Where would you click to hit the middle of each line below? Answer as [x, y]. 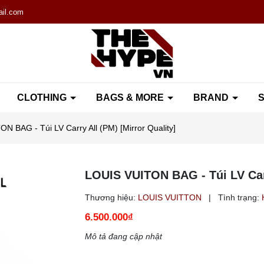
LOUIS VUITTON [171, 197]
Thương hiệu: [110, 197]
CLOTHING [43, 97]
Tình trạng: [239, 197]
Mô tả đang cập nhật [123, 236]
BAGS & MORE [131, 97]
